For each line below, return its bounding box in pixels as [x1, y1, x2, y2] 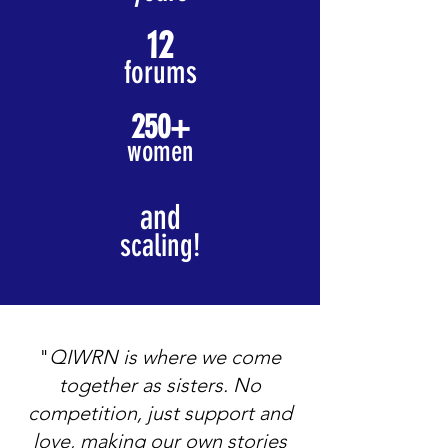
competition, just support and [28, 401, 292, 425]
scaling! [120, 227, 200, 264]
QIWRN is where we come [49, 345, 281, 369]
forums [123, 54, 197, 91]
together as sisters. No [59, 373, 261, 397]
